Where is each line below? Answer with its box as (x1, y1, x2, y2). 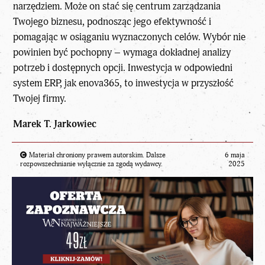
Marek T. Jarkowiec (13, 117, 97, 130)
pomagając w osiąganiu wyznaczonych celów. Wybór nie (13, 30, 246, 43)
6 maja (225, 150, 245, 160)
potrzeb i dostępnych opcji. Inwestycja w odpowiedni (13, 61, 233, 74)
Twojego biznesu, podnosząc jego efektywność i (13, 15, 212, 28)
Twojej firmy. (13, 92, 67, 105)
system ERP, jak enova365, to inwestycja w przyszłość (13, 76, 234, 89)
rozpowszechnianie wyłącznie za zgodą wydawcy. (20, 159, 163, 169)
